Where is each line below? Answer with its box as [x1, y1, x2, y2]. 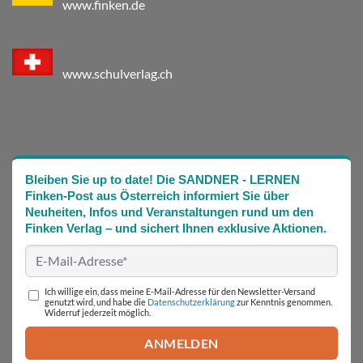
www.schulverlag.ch [62, 65, 173, 81]
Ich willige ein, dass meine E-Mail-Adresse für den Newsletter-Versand [45, 286, 315, 297]
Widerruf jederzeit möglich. [45, 307, 151, 318]
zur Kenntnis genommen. [235, 297, 332, 308]
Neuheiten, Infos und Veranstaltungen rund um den [25, 204, 314, 219]
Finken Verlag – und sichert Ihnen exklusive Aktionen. [25, 220, 327, 235]
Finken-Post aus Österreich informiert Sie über [25, 188, 289, 203]
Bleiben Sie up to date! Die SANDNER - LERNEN [25, 172, 300, 186]
